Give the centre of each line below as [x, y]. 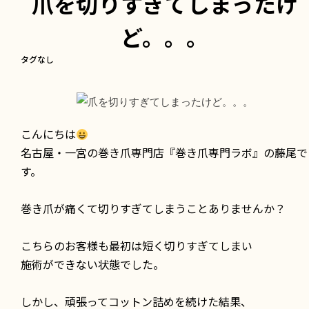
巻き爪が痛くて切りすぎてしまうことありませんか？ [153, 208]
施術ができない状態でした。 [92, 264]
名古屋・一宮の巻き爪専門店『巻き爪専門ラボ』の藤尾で [164, 152]
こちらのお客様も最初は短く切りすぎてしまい [137, 245]
